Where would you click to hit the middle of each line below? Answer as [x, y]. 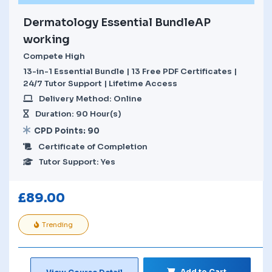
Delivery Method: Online [90, 98]
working [46, 39]
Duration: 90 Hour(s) [78, 114]
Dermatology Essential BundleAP [117, 22]
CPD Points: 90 [67, 131]
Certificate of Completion [93, 146]
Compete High [54, 56]
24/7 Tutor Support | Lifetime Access [100, 83]
